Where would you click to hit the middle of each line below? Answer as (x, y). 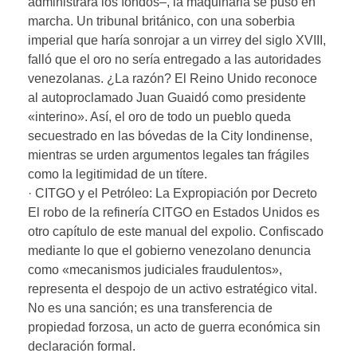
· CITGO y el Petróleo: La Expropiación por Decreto (173, 193)
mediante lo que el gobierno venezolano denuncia (169, 250)
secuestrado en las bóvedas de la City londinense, (170, 135)
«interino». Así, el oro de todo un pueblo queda (159, 116)
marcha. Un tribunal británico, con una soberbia (161, 21)
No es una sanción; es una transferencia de (150, 308)
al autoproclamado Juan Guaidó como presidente (167, 97)
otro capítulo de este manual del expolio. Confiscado (176, 231)
